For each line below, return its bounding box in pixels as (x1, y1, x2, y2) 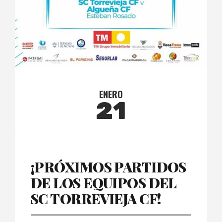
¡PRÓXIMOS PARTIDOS (31, 158, 186, 176)
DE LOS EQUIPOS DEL (31, 173, 177, 192)
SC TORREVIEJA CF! (31, 189, 161, 208)
